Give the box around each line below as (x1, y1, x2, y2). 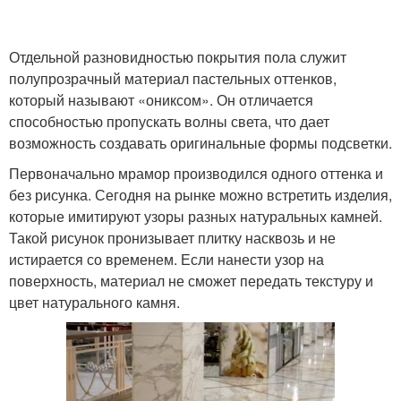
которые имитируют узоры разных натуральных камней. (9, 205, 382, 226)
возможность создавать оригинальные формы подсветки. (9, 132, 392, 153)
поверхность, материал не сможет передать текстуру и (9, 269, 373, 291)
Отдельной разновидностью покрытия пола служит (9, 46, 346, 67)
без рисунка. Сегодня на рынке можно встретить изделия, (9, 183, 392, 205)
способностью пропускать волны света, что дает (9, 110, 329, 132)
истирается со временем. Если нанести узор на (9, 248, 324, 269)
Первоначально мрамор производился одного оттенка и (9, 162, 383, 183)
